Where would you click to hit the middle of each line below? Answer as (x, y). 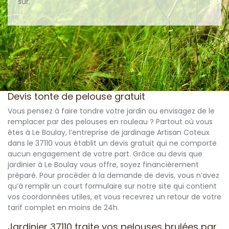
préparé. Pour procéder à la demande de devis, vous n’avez (113, 176)
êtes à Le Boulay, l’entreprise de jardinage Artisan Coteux (109, 133)
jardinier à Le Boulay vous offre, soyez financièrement (103, 165)
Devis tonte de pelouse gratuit (76, 97)
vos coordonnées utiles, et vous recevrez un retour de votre (114, 197)
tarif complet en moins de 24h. (63, 208)
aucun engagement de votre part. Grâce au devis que (105, 154)
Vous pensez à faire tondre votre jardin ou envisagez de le (111, 111)
